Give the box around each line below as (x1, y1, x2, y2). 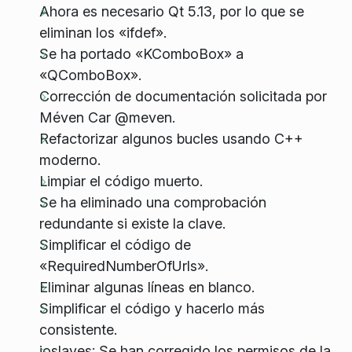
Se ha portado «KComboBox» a (38, 45, 244, 62)
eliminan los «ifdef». (38, 24, 167, 41)
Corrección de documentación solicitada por (38, 87, 327, 104)
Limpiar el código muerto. (38, 172, 203, 189)
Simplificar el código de (38, 236, 191, 253)
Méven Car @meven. (38, 108, 175, 126)
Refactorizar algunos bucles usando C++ (38, 130, 303, 147)
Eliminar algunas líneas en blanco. (38, 278, 255, 295)
